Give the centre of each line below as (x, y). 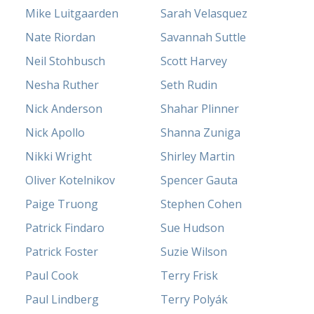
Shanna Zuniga (200, 133)
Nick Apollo (55, 133)
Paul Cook (52, 276)
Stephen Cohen (201, 204)
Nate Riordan (61, 37)
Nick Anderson (64, 109)
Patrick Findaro (65, 228)
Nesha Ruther (62, 85)
